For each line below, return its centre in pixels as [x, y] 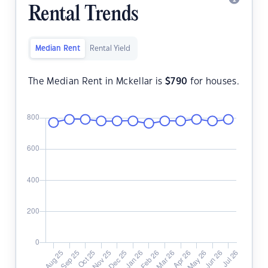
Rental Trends [83, 15]
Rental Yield [110, 49]
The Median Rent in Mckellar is [97, 82]
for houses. [214, 82]
